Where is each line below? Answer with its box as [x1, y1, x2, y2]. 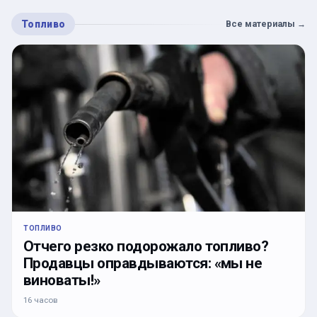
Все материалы [226, 18, 295, 30]
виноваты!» [23, 272, 100, 289]
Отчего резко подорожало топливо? [23, 238, 269, 255]
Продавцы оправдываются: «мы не [23, 255, 263, 272]
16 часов [23, 295, 57, 306]
